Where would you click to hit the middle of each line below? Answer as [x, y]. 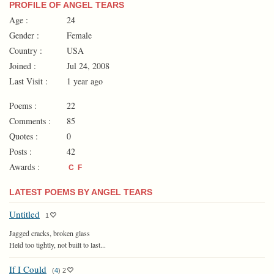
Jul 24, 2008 [87, 65]
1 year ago [83, 81]
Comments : [30, 120]
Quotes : [24, 136]
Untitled [24, 214]
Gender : [24, 35]
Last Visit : [28, 81]
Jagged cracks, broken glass [50, 233]
